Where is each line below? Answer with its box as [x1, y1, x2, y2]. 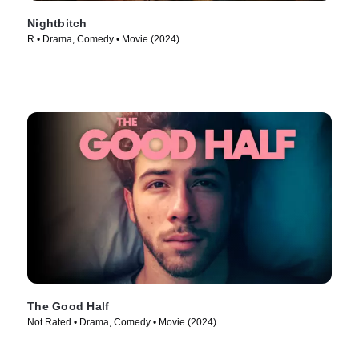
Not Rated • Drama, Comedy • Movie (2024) [27, 316, 216, 328]
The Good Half [27, 299, 110, 313]
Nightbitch [27, 17, 87, 30]
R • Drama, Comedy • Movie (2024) [27, 34, 179, 46]
